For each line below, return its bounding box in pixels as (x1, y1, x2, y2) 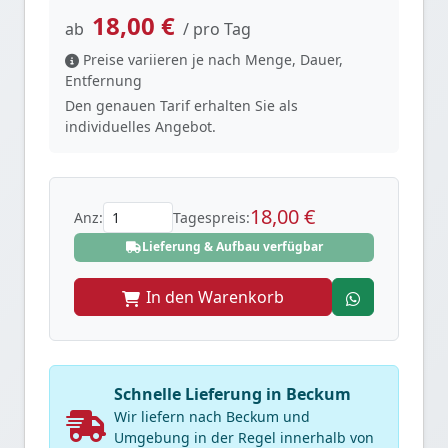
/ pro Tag (183, 17, 251, 40)
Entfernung (65, 70, 142, 90)
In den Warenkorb (146, 286, 284, 308)
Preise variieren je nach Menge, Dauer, (83, 49, 343, 69)
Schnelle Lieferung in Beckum (114, 383, 351, 405)
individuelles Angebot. (65, 116, 216, 136)
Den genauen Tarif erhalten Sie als (65, 95, 298, 115)
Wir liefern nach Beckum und (114, 407, 310, 426)
